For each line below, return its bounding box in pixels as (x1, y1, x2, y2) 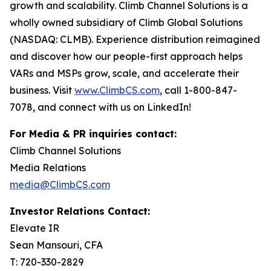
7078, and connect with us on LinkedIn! (10, 101, 191, 113)
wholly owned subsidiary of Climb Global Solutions (10, 16, 243, 28)
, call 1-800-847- (160, 84, 237, 96)
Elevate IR (10, 222, 59, 234)
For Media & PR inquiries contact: (10, 128, 177, 140)
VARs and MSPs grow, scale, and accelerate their (10, 67, 239, 79)
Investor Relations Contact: (10, 205, 150, 217)
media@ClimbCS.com (10, 178, 110, 191)
